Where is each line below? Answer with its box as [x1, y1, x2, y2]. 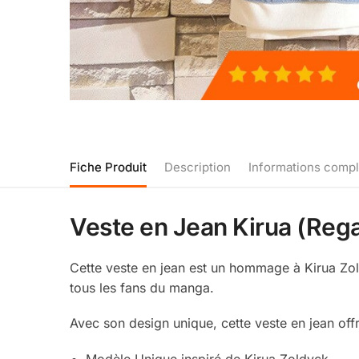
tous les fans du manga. [70, 279, 215, 296]
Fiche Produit [70, 159, 147, 175]
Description [164, 159, 231, 175]
